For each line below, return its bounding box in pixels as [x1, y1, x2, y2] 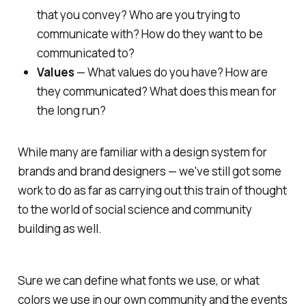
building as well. [17, 220, 102, 236]
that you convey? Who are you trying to [36, 7, 240, 23]
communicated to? [36, 45, 135, 61]
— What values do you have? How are [74, 64, 268, 81]
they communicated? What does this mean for [36, 83, 277, 100]
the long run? [36, 102, 106, 119]
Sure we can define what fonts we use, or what [17, 272, 260, 288]
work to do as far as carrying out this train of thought [17, 182, 287, 198]
